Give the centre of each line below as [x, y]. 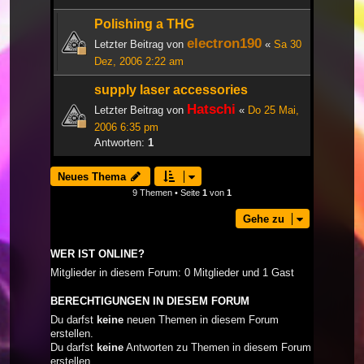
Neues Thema [92, 176]
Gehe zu [264, 219]
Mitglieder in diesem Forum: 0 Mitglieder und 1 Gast [172, 272]
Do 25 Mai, [273, 110]
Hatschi [211, 108]
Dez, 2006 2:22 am [139, 61]
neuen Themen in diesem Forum [201, 319]
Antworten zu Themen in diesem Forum [217, 347]
